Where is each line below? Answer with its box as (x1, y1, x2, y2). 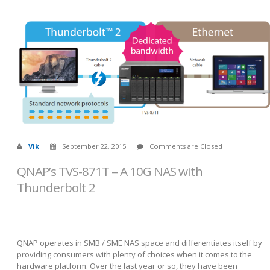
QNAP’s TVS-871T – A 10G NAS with (17, 162, 202, 180)
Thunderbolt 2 (17, 178, 95, 196)
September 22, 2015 (62, 141, 126, 151)
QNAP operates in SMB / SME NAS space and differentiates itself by (17, 237, 262, 249)
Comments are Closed (149, 141, 222, 151)
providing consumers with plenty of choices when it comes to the (17, 249, 252, 260)
